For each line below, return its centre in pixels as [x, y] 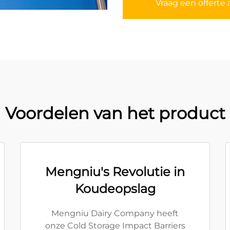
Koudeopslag [115, 189]
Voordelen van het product [115, 113]
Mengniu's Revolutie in [115, 172]
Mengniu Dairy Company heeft [115, 213]
